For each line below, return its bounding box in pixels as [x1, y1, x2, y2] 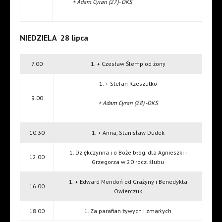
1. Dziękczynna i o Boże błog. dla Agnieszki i [69, 149, 187, 157]
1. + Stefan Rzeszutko [99, 80, 157, 88]
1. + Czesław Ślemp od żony [90, 60, 166, 68]
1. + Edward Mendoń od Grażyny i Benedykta [68, 178, 187, 186]
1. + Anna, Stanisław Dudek [91, 129, 165, 137]
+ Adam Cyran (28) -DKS [98, 99, 158, 107]
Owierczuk [113, 187, 142, 195]
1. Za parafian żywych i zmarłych [84, 207, 171, 215]
